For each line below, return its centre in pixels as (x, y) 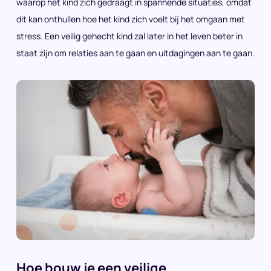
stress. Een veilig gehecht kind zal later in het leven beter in (129, 36)
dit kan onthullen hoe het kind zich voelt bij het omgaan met (131, 19)
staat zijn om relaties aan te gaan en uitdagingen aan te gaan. (135, 53)
